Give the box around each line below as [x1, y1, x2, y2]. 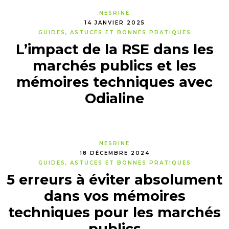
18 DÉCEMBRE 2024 [79, 150, 150, 156]
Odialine [85, 90, 144, 107]
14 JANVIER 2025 [84, 19, 145, 26]
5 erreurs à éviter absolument [7, 171, 222, 188]
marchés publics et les [33, 57, 196, 74]
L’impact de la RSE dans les [15, 41, 214, 58]
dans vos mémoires [43, 188, 186, 204]
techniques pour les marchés [8, 204, 221, 221]
